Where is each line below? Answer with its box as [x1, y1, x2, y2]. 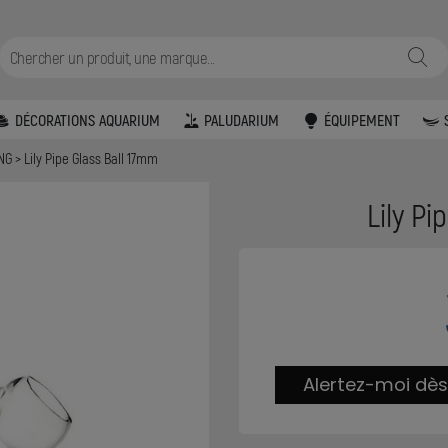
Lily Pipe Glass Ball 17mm [24, 149, 159, 168]
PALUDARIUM [204, 109, 280, 129]
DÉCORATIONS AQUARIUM [14, 109, 160, 129]
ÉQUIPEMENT [323, 109, 400, 129]
